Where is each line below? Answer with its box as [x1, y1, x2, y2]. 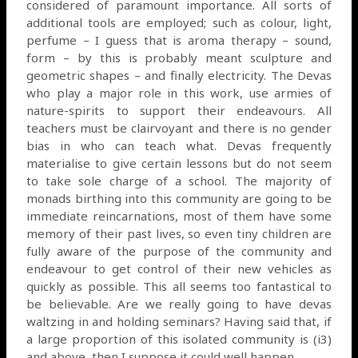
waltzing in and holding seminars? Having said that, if [26, 312, 332, 329]
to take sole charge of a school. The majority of [26, 172, 332, 189]
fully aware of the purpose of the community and [26, 242, 332, 259]
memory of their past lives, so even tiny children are [26, 225, 332, 241]
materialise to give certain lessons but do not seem [26, 154, 332, 171]
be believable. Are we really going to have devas [26, 295, 332, 312]
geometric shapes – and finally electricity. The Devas [26, 66, 332, 83]
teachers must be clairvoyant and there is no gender [26, 119, 332, 136]
